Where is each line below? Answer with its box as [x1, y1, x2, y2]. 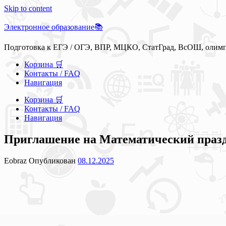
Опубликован [29, 156, 78, 165]
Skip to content [4, 4, 52, 13]
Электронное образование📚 [4, 23, 103, 31]
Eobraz [4, 156, 29, 165]
